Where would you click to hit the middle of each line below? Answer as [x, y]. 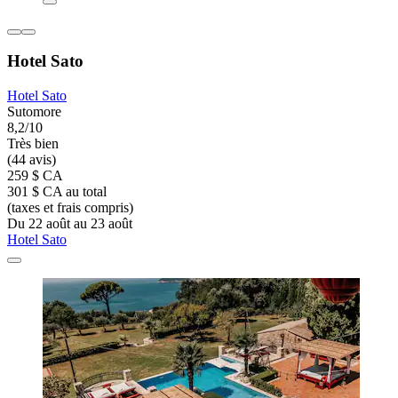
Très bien [33, 144]
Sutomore [34, 112]
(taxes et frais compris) [70, 208]
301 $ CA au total [57, 192]
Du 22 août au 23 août [70, 224]
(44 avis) [32, 160]
